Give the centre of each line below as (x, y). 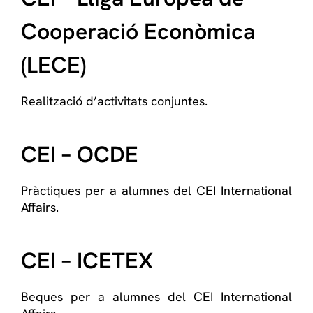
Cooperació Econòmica (138, 31)
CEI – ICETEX (87, 261)
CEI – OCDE (80, 154)
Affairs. (40, 207)
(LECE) (53, 65)
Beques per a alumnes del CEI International (156, 297)
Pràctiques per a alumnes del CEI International (156, 190)
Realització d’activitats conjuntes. (114, 101)
